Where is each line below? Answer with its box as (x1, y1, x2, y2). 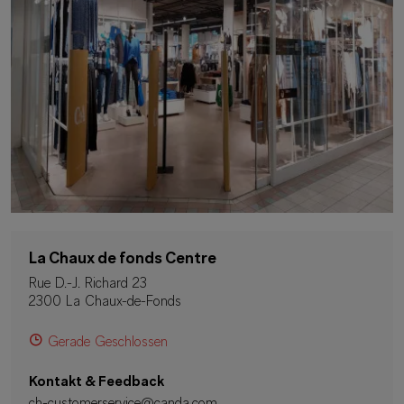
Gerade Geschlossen (48, 335, 168, 351)
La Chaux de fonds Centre (29, 251, 216, 269)
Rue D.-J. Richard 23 (29, 277, 147, 292)
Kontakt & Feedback (29, 375, 164, 390)
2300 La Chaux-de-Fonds (29, 295, 181, 310)
